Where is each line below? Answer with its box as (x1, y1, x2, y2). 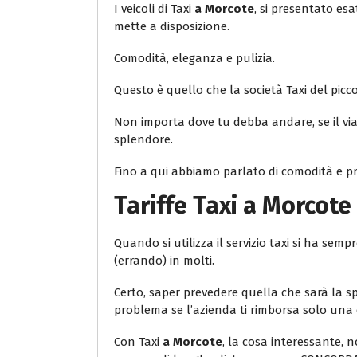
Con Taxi (114, 335, 163, 350)
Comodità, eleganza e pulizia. (114, 51, 275, 66)
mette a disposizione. (114, 19, 229, 34)
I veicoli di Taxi (114, 2, 194, 17)
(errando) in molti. (114, 253, 214, 269)
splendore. (114, 132, 173, 147)
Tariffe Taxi (114, 191, 243, 221)
